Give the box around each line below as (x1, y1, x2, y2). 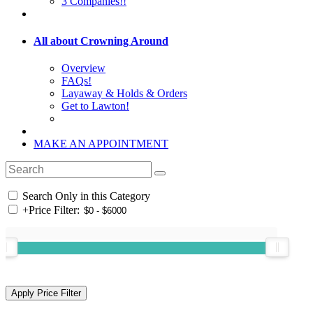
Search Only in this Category (20, 190, 150, 203)
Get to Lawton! (61, 100, 129, 112)
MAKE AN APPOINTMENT (34, 138, 168, 150)
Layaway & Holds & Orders (61, 87, 187, 100)
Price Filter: (29, 204, 80, 217)
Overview (61, 62, 105, 75)
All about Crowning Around (34, 34, 168, 47)
